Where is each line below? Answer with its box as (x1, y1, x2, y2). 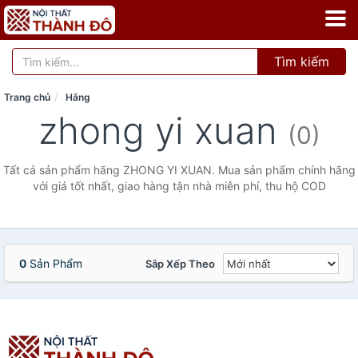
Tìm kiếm (274, 54, 329, 70)
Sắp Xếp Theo (145, 257, 215, 270)
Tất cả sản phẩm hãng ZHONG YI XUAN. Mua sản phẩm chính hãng (2, 163, 356, 177)
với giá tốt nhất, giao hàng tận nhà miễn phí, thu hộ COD (32, 179, 326, 193)
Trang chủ (4, 91, 50, 103)
